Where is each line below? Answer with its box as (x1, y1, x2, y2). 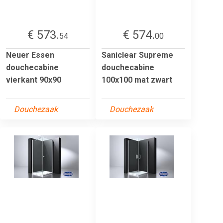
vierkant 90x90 (6, 75, 61, 85)
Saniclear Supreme (102, 50, 173, 60)
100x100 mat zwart (102, 75, 172, 85)
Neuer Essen (6, 50, 54, 60)
